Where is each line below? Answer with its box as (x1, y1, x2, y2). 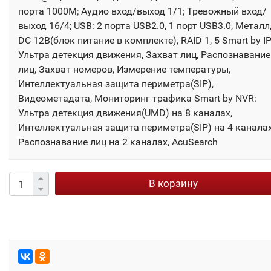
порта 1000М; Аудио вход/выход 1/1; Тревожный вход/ (18, 5, 267, 18)
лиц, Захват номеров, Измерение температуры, (18, 64, 230, 76)
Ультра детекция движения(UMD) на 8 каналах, (18, 107, 232, 119)
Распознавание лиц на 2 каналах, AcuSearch (18, 136, 218, 148)
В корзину (149, 177, 198, 190)
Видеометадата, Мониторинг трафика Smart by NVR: (18, 93, 256, 105)
